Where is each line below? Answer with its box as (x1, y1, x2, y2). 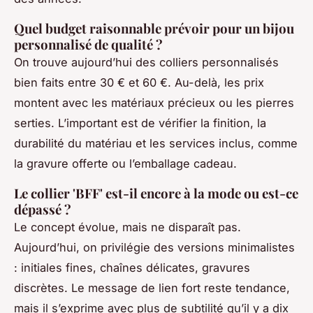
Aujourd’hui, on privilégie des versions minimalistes (14, 240, 295, 255)
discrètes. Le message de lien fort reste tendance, (14, 281, 290, 296)
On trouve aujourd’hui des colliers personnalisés (14, 55, 279, 70)
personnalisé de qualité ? (14, 36, 163, 54)
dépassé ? (14, 201, 71, 219)
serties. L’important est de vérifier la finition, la (14, 116, 266, 131)
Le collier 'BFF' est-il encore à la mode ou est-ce (14, 184, 298, 203)
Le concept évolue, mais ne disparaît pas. (14, 220, 241, 235)
